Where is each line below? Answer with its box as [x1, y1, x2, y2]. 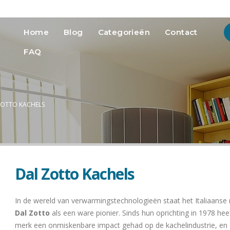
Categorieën [98, 27, 150, 37]
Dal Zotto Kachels [15, 163, 135, 184]
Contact [165, 27, 198, 37]
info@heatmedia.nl [120, 5, 190, 13]
